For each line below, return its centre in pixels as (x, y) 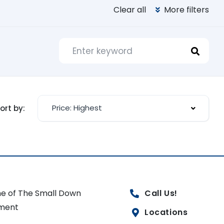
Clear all (130, 10)
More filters (185, 10)
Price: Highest (77, 108)
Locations (166, 212)
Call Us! (161, 193)
